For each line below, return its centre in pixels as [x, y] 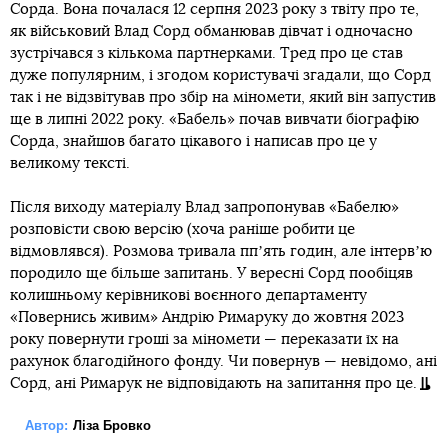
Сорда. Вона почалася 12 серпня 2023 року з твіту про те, [214, 10]
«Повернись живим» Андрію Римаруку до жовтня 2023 [207, 318]
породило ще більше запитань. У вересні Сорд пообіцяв [211, 274]
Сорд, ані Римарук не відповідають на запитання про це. [213, 384]
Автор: [46, 426]
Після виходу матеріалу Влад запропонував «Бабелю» [204, 208]
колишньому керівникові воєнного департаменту [188, 296]
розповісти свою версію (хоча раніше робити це [182, 230]
